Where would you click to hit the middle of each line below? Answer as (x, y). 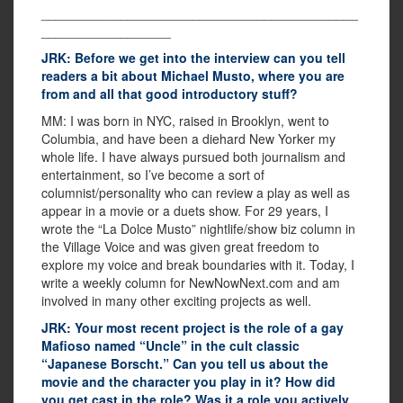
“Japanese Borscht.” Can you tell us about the (185, 364)
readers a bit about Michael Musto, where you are (193, 76)
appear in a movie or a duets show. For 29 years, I (185, 211)
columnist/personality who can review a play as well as (196, 193)
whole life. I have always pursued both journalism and (193, 157)
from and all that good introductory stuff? (170, 94)
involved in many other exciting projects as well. (176, 301)
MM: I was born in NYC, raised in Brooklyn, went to (185, 121)
